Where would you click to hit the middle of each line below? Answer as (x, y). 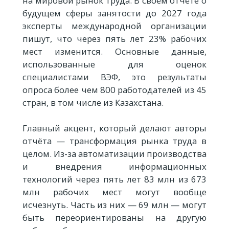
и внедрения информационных (114, 166)
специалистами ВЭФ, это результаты (114, 77)
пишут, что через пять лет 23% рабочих (114, 38)
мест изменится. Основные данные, (114, 51)
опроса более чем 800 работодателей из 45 (114, 89)
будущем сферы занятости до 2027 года (114, 13)
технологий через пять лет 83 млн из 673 (114, 179)
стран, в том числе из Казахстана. (93, 102)
